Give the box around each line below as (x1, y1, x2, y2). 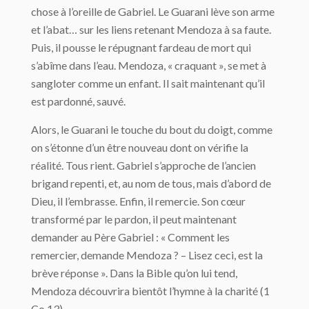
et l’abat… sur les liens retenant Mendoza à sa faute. (31, 23, 271, 36)
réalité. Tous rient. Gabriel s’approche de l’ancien (31, 159, 256, 172)
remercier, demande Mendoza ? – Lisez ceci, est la (31, 248, 263, 261)
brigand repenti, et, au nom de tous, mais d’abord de (31, 177, 271, 190)
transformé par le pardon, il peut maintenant (31, 212, 237, 226)
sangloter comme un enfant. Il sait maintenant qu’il (31, 77, 265, 90)
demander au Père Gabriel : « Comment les (31, 230, 230, 243)
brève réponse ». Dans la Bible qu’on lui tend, (31, 266, 237, 279)
